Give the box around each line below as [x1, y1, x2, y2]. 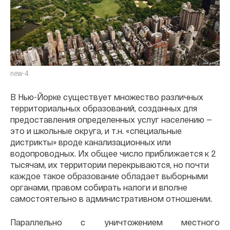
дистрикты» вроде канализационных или [10, 137, 171, 147]
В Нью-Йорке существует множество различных [10, 91, 203, 102]
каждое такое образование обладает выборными [10, 170, 208, 181]
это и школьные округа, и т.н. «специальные [10, 125, 182, 136]
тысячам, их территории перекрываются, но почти [10, 159, 209, 169]
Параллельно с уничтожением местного [10, 217, 220, 227]
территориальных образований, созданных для [10, 103, 197, 113]
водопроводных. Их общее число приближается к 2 [10, 148, 216, 158]
